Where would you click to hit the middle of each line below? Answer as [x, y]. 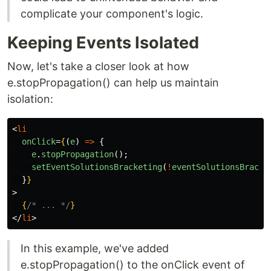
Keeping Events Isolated [103, 43]
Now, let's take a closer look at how [98, 66]
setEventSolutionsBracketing [97, 167]
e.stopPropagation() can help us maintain [113, 83]
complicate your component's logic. [112, 14]
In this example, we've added [95, 248]
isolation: [30, 99]
